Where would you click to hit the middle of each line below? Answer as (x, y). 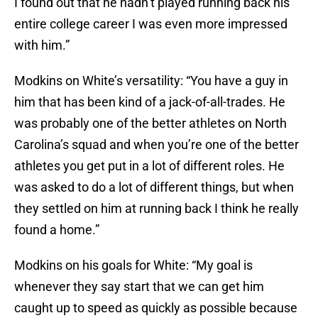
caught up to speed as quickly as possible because (156, 308)
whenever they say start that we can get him (139, 287)
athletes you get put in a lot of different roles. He (149, 166)
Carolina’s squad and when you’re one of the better (157, 145)
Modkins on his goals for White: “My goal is (133, 265)
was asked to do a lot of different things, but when (154, 187)
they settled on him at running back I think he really (157, 209)
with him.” (42, 45)
